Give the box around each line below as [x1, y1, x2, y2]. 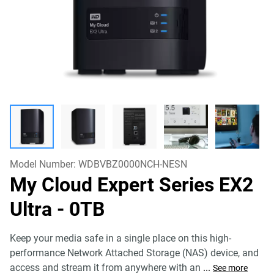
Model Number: [10, 158, 78, 170]
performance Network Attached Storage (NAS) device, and [10, 247, 259, 259]
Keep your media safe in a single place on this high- [10, 232, 231, 244]
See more [213, 263, 248, 273]
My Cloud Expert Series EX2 [10, 173, 253, 196]
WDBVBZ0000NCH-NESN [78, 158, 187, 170]
